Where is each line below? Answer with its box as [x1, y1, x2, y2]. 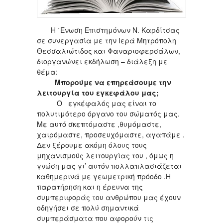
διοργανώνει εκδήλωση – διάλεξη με [37, 56, 168, 67]
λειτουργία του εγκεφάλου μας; [37, 88, 159, 98]
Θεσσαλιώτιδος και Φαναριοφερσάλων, [37, 46, 180, 56]
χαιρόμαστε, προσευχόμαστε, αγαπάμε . [37, 129, 185, 140]
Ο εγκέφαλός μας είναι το [37, 98, 156, 109]
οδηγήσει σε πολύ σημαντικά [37, 203, 139, 213]
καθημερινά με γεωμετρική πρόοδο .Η [37, 171, 171, 182]
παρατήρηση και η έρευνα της [37, 182, 143, 192]
